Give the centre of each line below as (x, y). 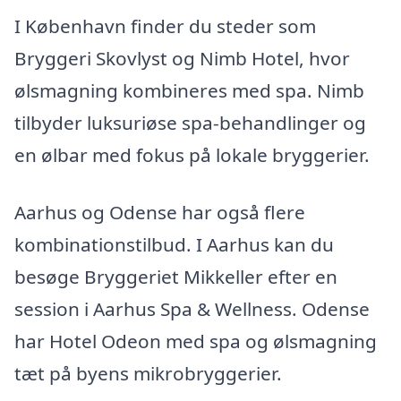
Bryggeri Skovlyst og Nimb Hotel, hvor (182, 59)
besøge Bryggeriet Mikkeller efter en (176, 277)
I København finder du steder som (165, 26)
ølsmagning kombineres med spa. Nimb (189, 91)
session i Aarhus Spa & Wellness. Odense (192, 309)
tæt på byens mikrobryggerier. (148, 373)
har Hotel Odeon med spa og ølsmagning (196, 341)
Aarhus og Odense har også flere (160, 212)
